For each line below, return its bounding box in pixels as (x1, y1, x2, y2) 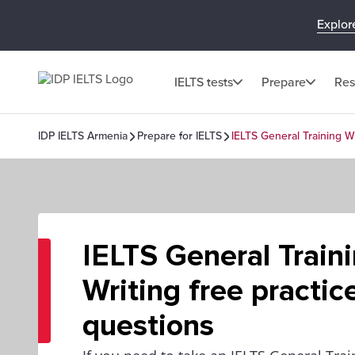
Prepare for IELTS (137, 129, 222, 143)
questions (82, 307, 214, 344)
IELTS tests (174, 74, 233, 90)
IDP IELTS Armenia (38, 129, 128, 143)
